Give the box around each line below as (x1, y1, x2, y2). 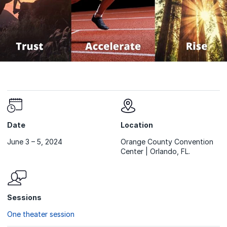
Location (121, 120, 153, 129)
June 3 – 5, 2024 (7, 137, 62, 146)
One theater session (7, 209, 74, 218)
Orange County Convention (121, 137, 213, 146)
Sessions (7, 193, 42, 202)
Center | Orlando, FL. (121, 146, 190, 156)
